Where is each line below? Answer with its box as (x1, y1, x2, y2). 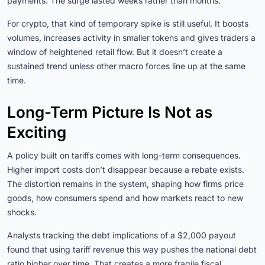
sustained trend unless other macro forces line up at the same (7, 60, 245, 71)
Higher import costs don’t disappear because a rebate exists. (7, 164, 244, 174)
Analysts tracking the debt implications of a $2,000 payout (7, 230, 236, 240)
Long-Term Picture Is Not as (7, 102, 212, 121)
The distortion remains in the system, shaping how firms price (7, 178, 244, 189)
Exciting (7, 122, 66, 141)
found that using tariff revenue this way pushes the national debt (7, 244, 257, 254)
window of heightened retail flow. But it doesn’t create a (7, 46, 222, 57)
